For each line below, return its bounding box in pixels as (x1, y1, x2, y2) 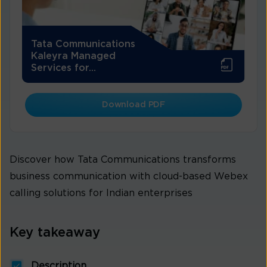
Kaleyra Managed (31, 51, 116, 61)
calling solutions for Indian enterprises (10, 188, 193, 198)
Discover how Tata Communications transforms (10, 155, 236, 165)
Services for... (31, 63, 96, 73)
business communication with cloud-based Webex (10, 172, 248, 182)
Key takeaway (10, 226, 100, 240)
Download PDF (101, 101, 166, 110)
